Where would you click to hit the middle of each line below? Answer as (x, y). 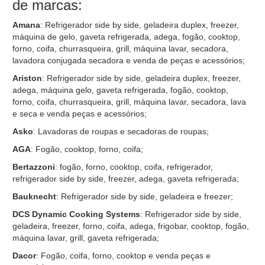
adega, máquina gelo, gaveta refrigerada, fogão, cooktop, (121, 90)
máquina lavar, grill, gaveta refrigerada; (86, 237)
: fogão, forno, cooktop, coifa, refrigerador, (134, 167)
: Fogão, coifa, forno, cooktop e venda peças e (124, 255)
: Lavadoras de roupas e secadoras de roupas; (121, 131)
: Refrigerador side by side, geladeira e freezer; (145, 196)
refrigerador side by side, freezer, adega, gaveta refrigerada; (126, 178)
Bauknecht (35, 196)
